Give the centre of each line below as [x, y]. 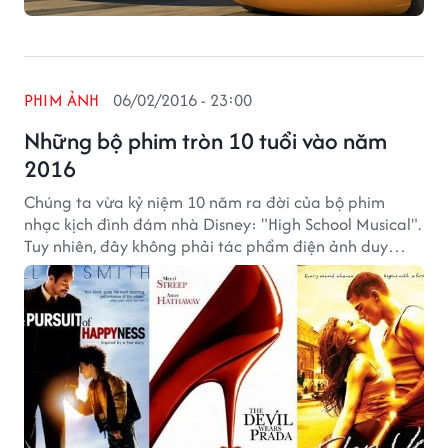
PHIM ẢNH [62, 100]
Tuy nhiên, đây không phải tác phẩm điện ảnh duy [206, 246]
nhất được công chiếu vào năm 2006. [159, 268]
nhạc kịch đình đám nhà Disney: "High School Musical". [222, 224]
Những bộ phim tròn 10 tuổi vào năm [205, 140]
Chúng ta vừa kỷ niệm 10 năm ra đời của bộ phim [204, 202]
